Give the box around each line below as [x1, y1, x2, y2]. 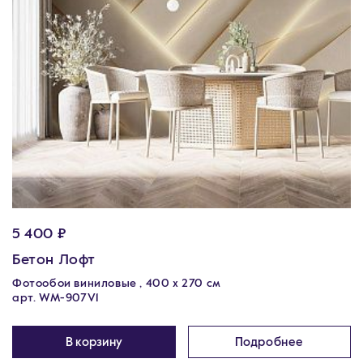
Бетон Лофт [12, 253, 96, 267]
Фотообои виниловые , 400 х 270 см [12, 278, 221, 289]
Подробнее [234, 335, 304, 348]
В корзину [65, 335, 122, 348]
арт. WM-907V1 [12, 293, 99, 304]
